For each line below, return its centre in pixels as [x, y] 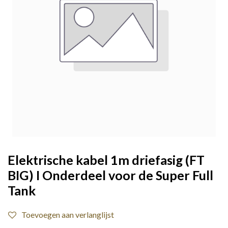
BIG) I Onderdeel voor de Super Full [110, 175]
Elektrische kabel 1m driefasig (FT [106, 160]
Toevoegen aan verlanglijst [68, 215]
